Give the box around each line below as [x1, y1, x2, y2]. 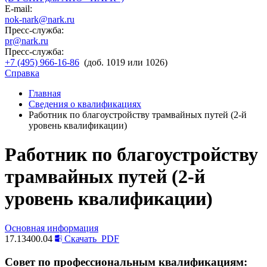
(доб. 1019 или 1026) [84, 57, 167, 67]
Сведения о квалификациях [29, 99, 141, 109]
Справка [5, 68, 39, 78]
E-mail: [5, 4, 32, 14]
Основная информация [5, 222, 98, 233]
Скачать [62, 233, 99, 244]
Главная [29, 88, 61, 98]
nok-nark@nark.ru [5, 14, 74, 24]
